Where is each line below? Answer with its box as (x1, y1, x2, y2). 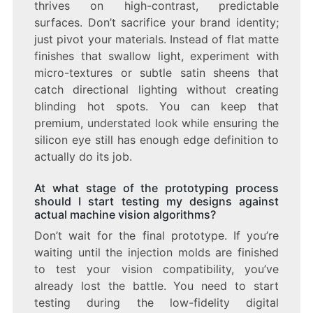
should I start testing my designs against (34, 194, 279, 208)
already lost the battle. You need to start (34, 278, 279, 293)
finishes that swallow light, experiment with (34, 48, 279, 63)
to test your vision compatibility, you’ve (34, 261, 279, 276)
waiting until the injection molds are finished (34, 245, 279, 259)
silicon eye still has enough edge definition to (34, 132, 279, 147)
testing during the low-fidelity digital (34, 295, 279, 310)
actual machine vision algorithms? (34, 207, 216, 221)
